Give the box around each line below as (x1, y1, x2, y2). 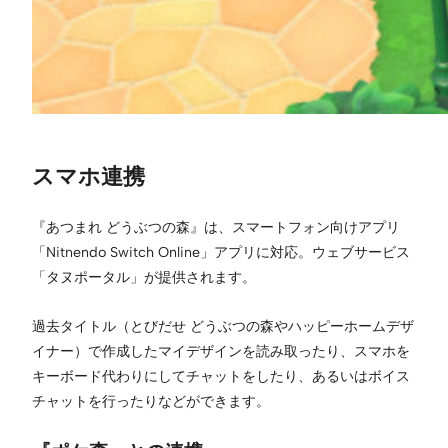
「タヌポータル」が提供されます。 (32, 267, 256, 286)
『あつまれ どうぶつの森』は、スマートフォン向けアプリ (32, 217, 400, 236)
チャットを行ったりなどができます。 (32, 391, 270, 410)
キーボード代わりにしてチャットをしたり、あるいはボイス (32, 366, 410, 385)
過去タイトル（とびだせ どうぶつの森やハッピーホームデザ (32, 316, 414, 335)
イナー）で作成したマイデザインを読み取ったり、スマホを (32, 341, 410, 360)
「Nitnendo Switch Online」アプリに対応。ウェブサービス (32, 242, 410, 261)
